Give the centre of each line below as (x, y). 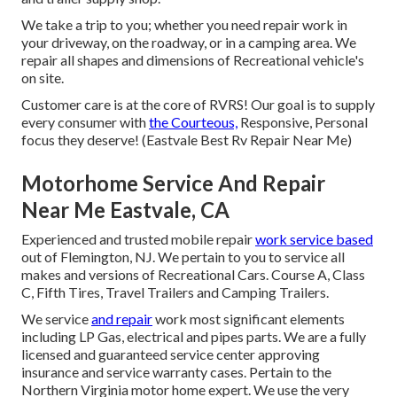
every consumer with (85, 122)
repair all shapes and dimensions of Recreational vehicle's (193, 60)
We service (56, 319)
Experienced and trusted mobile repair (138, 239)
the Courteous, (193, 122)
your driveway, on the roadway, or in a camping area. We (189, 43)
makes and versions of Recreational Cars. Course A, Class (193, 275)
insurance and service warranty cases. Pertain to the (176, 372)
